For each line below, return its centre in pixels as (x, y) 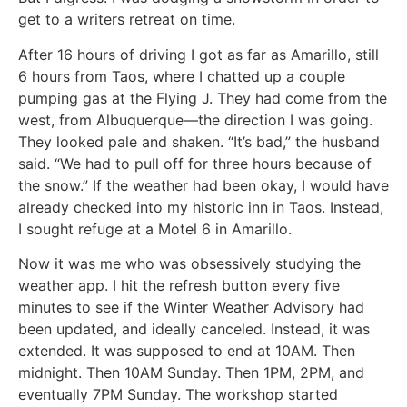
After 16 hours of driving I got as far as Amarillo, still (199, 54)
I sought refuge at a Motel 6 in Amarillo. (155, 228)
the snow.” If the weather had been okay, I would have (203, 185)
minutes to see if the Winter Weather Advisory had (191, 308)
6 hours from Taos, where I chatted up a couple (182, 76)
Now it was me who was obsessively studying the (189, 264)
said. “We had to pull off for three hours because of (195, 163)
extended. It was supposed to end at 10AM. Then (187, 351)
